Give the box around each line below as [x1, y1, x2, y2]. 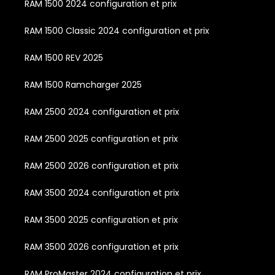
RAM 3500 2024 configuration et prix [25, 186, 179, 199]
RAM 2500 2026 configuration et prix [25, 159, 179, 172]
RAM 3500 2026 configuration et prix [25, 240, 179, 253]
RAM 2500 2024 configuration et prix [25, 105, 179, 118]
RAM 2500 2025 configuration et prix [25, 132, 178, 145]
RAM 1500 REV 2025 [25, 51, 103, 64]
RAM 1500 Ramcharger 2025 [25, 78, 142, 91]
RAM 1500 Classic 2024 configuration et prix [25, 24, 209, 37]
